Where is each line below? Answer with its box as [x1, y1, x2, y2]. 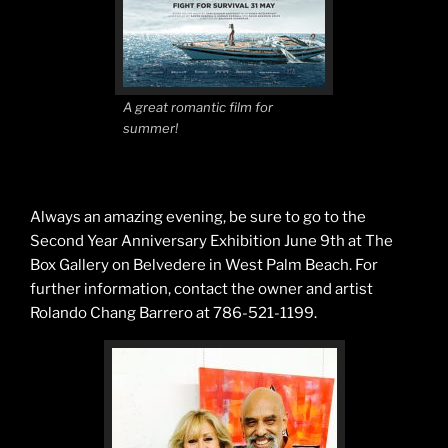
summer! [123, 120, 178, 137]
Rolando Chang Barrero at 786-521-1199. [30, 304, 317, 323]
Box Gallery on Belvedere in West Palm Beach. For [30, 256, 378, 275]
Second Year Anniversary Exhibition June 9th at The [30, 232, 393, 251]
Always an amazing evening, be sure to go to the [30, 208, 366, 227]
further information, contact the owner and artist [30, 280, 373, 299]
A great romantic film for [123, 99, 273, 116]
